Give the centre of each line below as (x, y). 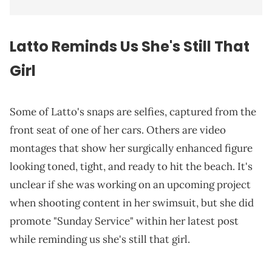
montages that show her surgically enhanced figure (131, 148)
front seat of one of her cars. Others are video (118, 130)
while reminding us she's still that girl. (100, 240)
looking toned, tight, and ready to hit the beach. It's (131, 167)
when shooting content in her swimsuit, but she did (132, 203)
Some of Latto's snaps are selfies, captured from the (133, 112)
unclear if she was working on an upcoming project (130, 185)
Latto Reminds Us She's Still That (130, 47)
